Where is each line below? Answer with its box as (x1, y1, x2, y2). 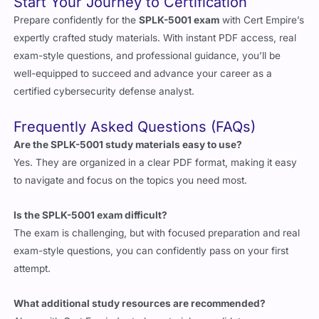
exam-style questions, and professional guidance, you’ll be (14, 50, 281, 62)
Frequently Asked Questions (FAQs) (14, 118, 256, 136)
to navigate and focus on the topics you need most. (14, 174, 248, 187)
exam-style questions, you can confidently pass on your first (14, 245, 289, 257)
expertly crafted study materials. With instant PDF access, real (14, 32, 297, 44)
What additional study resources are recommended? (14, 298, 266, 310)
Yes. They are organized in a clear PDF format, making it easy (14, 157, 298, 169)
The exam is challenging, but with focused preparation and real (14, 227, 300, 239)
